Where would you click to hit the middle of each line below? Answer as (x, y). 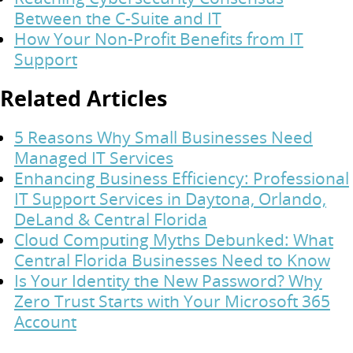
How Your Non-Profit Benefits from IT (158, 38)
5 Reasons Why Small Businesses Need (163, 137)
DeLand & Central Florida (110, 219)
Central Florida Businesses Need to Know (172, 260)
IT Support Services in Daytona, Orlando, (170, 198)
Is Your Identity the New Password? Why (168, 280)
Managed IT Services (93, 157)
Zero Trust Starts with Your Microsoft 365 (172, 301)
